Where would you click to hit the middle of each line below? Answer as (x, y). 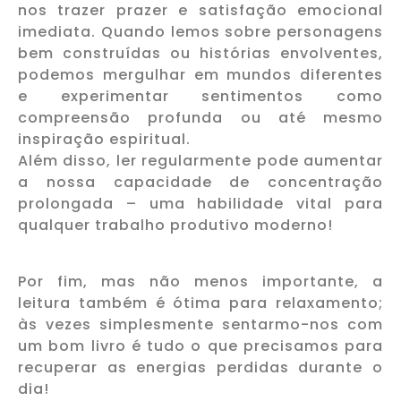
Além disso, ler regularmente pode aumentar (200, 161)
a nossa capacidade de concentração (200, 183)
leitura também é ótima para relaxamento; (200, 303)
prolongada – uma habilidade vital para (200, 204)
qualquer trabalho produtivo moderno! (175, 226)
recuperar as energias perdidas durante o (200, 367)
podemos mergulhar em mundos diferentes (200, 75)
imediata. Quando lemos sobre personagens (200, 32)
